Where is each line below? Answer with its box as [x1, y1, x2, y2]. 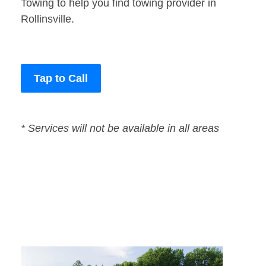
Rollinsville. [21, 13, 74, 26]
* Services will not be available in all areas [21, 122, 219, 135]
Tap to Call [34, 72, 88, 85]
